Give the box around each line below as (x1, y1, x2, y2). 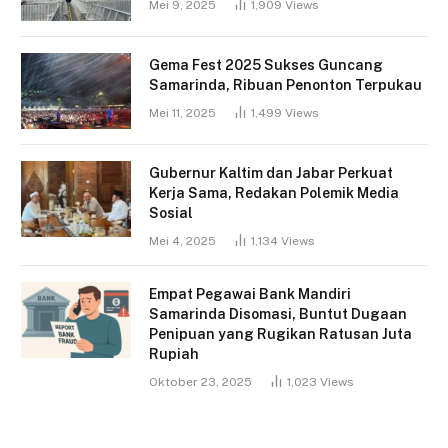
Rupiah (149, 346, 199, 363)
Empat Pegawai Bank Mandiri (149, 286, 351, 303)
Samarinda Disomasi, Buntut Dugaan (149, 306, 407, 323)
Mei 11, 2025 (149, 106, 216, 121)
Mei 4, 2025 (149, 234, 216, 249)
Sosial (149, 205, 193, 222)
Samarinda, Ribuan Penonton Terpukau (149, 77, 422, 94)
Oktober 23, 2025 (149, 375, 252, 390)
